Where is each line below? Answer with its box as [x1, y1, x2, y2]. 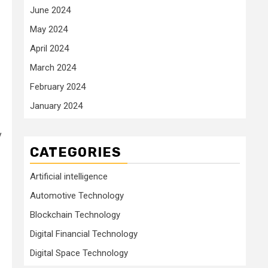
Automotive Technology [30, 190, 124, 201]
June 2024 [30, 4, 71, 16]
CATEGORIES [30, 144, 121, 160]
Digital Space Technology [30, 247, 128, 258]
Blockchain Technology [30, 209, 120, 220]
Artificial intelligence [30, 170, 108, 182]
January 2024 [30, 100, 83, 111]
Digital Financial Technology [30, 228, 138, 239]
